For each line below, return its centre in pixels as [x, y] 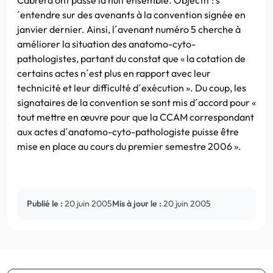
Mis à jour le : [137, 203]
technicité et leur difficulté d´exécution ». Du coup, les [132, 87]
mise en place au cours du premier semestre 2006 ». [129, 146]
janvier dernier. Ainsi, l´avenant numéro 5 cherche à [129, 29]
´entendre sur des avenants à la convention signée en [131, 14]
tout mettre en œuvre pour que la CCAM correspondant [136, 117]
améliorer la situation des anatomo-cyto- [106, 44]
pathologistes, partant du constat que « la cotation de [131, 58]
